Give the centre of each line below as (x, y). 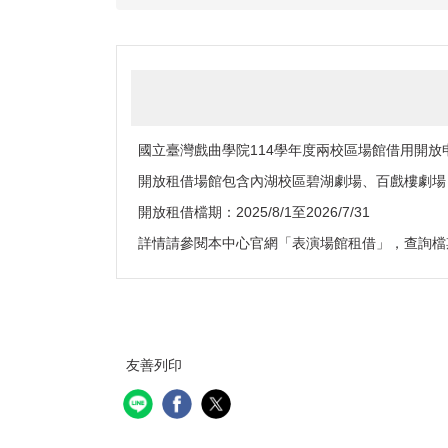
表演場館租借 (334, 243)
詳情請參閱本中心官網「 (215, 243)
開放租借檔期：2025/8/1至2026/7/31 (254, 212)
